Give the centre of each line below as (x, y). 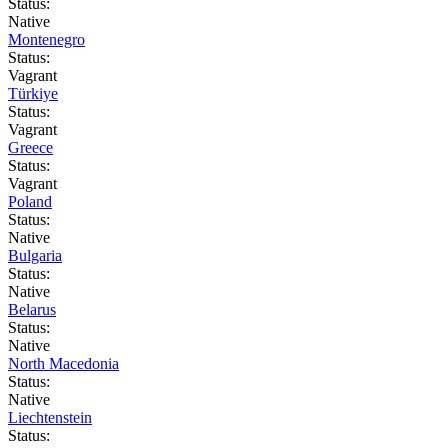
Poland (30, 201)
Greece (30, 147)
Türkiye (33, 93)
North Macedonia (63, 363)
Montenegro (46, 39)
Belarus (32, 309)
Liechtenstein (50, 417)
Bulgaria (35, 255)
